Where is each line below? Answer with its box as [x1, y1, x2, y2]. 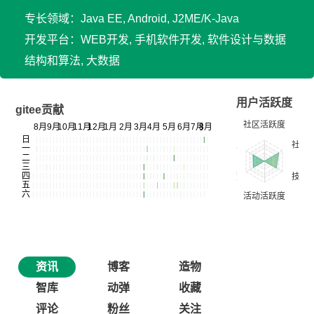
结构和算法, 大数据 [25, 55, 120, 67]
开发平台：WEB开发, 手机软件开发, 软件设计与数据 [25, 34, 286, 46]
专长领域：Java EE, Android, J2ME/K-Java [25, 13, 239, 25]
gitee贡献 [15, 104, 64, 116]
